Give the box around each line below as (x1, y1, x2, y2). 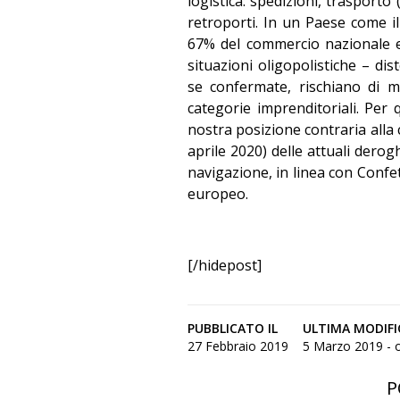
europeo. (187, 184, 248, 204)
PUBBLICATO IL (187, 320, 278, 337)
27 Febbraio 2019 (187, 337, 288, 354)
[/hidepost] (187, 255, 262, 275)
